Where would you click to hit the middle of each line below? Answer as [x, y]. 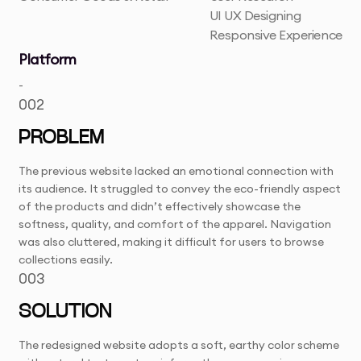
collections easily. [66, 260]
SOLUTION [65, 313]
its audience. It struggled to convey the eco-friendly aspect [180, 189]
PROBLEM [62, 139]
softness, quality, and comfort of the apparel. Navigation [175, 224]
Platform [48, 60]
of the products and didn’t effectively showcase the [160, 207]
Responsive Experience [276, 35]
